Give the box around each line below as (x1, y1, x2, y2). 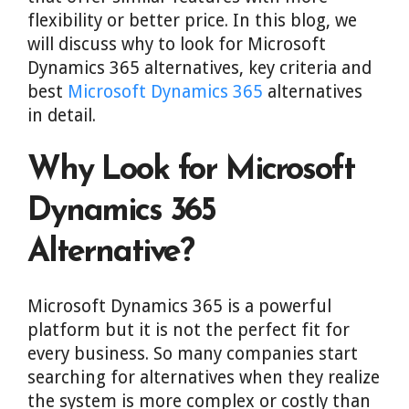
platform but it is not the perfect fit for (27, 320, 350, 341)
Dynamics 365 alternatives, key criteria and (27, 58, 372, 79)
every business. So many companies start (27, 343, 358, 364)
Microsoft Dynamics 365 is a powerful (27, 296, 331, 317)
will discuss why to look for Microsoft (27, 34, 326, 55)
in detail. (27, 105, 96, 126)
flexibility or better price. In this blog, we (27, 10, 357, 31)
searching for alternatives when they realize (27, 367, 380, 388)
